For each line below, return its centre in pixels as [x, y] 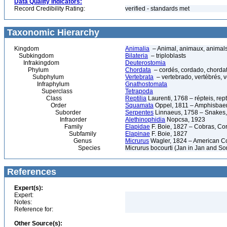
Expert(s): [29, 188]
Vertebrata [139, 77]
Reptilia [136, 98]
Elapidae [138, 127]
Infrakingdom [37, 63]
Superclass [43, 91]
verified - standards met [157, 9]
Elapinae [138, 134]
